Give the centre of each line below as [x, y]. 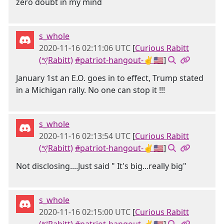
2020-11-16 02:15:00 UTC [85, 212]
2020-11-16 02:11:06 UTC [85, 48]
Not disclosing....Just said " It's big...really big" [101, 166]
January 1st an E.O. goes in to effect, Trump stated [110, 78]
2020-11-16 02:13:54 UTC [85, 136]
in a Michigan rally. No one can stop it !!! [90, 90]
